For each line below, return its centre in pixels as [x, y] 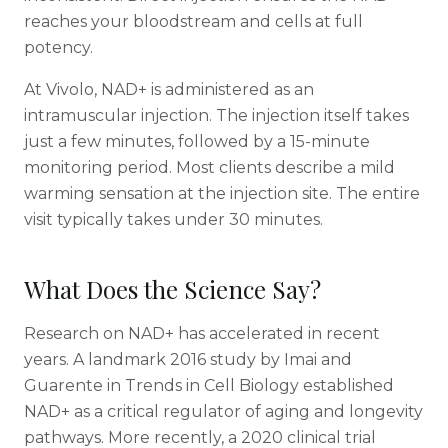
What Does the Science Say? [172, 289]
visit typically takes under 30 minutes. [173, 219]
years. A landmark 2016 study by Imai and [188, 359]
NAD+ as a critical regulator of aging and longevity [223, 411]
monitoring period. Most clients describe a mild [209, 167]
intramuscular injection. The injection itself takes [216, 115]
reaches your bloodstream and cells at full [193, 21]
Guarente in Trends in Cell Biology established [209, 385]
